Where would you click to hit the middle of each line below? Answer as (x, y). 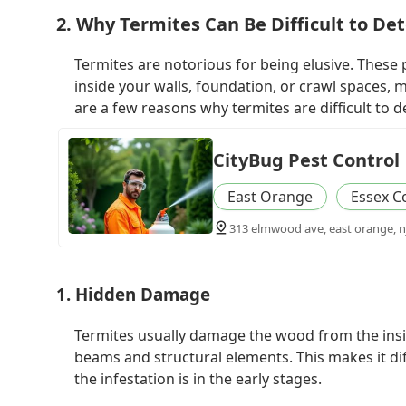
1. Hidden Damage (133, 295)
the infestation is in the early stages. (198, 378)
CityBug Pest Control (306, 159)
